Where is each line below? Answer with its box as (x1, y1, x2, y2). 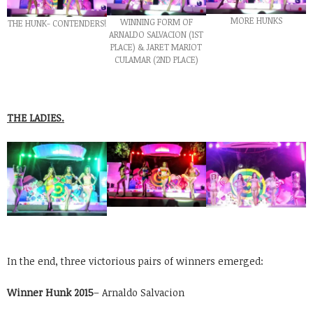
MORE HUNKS (230, 15, 282, 27)
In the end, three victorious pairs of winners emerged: (7, 254, 263, 268)
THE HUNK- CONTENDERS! (7, 17, 106, 29)
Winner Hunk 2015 (7, 286, 94, 300)
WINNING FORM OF (119, 15, 193, 27)
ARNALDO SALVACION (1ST (109, 28, 204, 40)
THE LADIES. (7, 110, 64, 124)
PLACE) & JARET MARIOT (110, 41, 203, 52)
